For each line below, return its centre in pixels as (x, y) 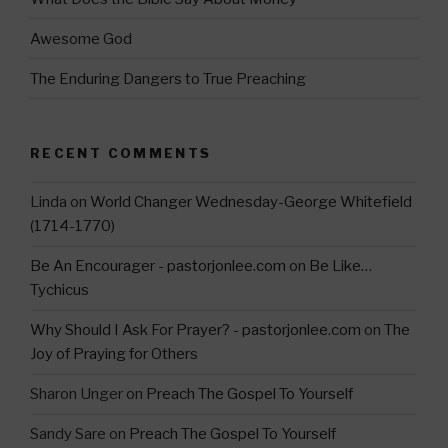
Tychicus (59, 290)
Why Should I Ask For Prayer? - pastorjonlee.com (195, 330)
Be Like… (340, 266)
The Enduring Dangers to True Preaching (168, 78)
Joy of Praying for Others (114, 354)
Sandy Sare (68, 434)
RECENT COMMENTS (121, 153)
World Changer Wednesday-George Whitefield (251, 202)
